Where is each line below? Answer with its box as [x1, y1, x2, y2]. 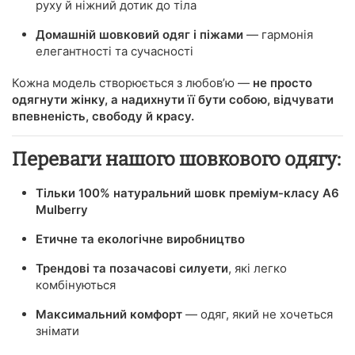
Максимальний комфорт [36, 306, 182, 322]
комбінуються [36, 277, 116, 292]
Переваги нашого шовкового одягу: [12, 147, 341, 170]
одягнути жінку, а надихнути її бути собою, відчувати [12, 92, 334, 108]
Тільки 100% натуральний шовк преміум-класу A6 [36, 185, 339, 200]
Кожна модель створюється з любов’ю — [12, 75, 253, 91]
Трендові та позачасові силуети [36, 260, 228, 276]
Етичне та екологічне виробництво [36, 231, 245, 246]
